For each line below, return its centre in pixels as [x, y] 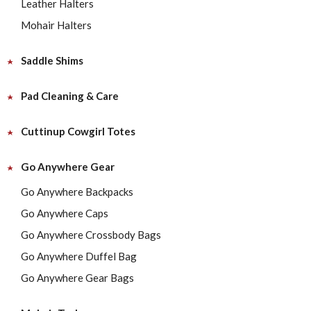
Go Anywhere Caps [65, 213]
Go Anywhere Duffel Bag [79, 256]
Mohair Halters [56, 25]
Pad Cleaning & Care [70, 96]
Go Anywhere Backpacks [77, 192]
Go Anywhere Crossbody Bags [91, 235]
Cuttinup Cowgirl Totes [78, 131]
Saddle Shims [52, 60]
